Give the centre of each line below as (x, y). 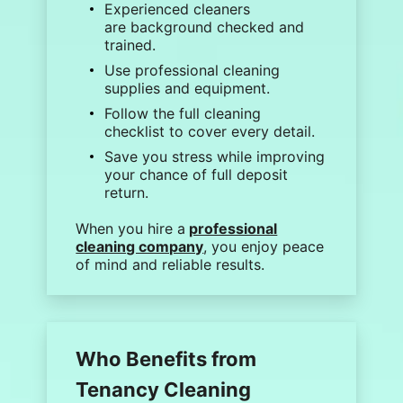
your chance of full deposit (197, 175)
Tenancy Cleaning (164, 390)
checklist (135, 131)
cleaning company (140, 246)
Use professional (164, 70)
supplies (133, 88)
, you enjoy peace (264, 246)
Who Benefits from (166, 359)
